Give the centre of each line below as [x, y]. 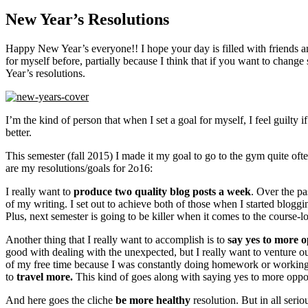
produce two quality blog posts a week [162, 191]
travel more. [45, 276]
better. [19, 132]
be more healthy [153, 300]
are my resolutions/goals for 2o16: [79, 168]
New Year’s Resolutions [87, 19]
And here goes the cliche [60, 300]
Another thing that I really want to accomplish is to [117, 239]
